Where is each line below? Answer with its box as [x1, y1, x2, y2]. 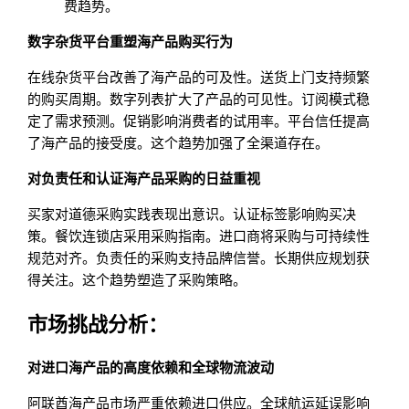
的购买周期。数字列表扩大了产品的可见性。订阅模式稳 [27, 90, 371, 109]
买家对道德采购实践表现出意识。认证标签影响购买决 [27, 205, 357, 224]
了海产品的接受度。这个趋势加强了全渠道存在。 [27, 134, 330, 152]
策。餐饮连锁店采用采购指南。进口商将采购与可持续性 [27, 227, 371, 246]
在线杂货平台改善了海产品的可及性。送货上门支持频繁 [27, 68, 371, 87]
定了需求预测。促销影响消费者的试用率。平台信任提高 [27, 112, 371, 131]
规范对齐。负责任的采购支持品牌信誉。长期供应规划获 [27, 249, 371, 267]
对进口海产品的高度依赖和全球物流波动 [27, 358, 275, 376]
